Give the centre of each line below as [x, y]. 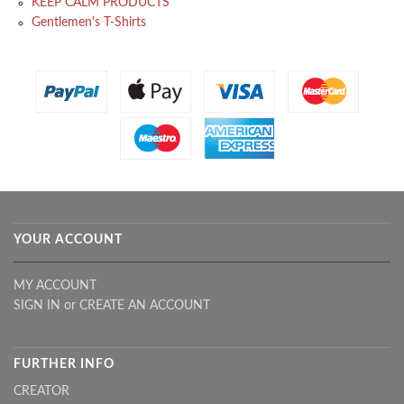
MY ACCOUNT [55, 285]
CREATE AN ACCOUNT [145, 305]
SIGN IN [37, 305]
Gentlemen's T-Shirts [89, 22]
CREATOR [41, 391]
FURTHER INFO [64, 364]
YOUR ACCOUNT [68, 239]
